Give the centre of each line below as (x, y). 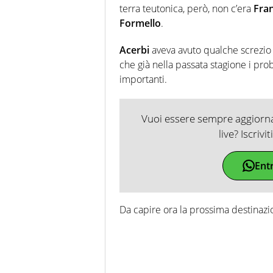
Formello (140, 23)
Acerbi (134, 50)
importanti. (143, 79)
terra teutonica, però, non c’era (186, 8)
